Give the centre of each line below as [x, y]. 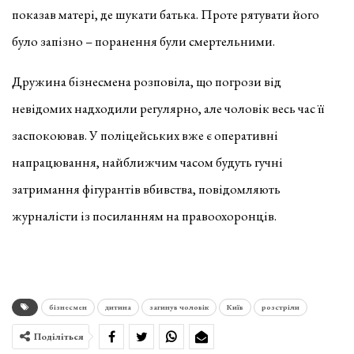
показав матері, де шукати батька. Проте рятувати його [166, 14]
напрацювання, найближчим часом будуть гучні [147, 162]
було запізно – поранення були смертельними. [143, 41]
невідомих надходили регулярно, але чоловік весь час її [168, 108]
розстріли [281, 307]
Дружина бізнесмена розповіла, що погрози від [147, 81]
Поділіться [59, 336]
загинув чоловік [179, 307]
